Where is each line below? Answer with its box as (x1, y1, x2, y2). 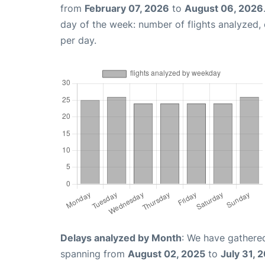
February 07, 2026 (85, 2, 169, 15)
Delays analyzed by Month (60, 232, 182, 244)
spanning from (60, 248, 128, 260)
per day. (60, 34, 96, 47)
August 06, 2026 (185, 2, 263, 15)
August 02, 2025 (128, 248, 205, 260)
